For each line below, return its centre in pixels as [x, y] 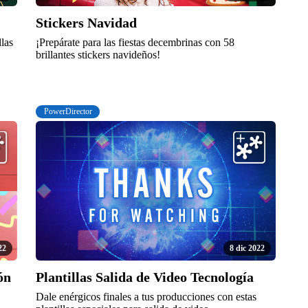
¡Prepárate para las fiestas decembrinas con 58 [135, 43]
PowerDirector [68, 111]
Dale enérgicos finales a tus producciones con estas [146, 296]
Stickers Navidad [87, 23]
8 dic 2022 [247, 248]
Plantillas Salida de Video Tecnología [145, 277]
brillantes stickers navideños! [98, 55]
